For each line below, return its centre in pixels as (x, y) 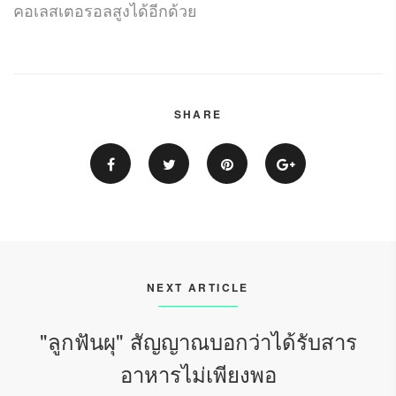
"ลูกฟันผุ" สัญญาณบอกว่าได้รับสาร (198, 340)
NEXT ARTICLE (198, 287)
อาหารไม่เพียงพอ (198, 373)
